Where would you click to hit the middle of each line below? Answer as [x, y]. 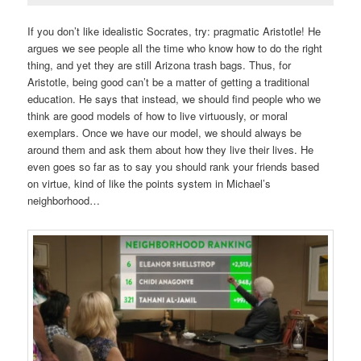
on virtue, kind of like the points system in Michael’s [149, 183]
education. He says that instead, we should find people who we [174, 98]
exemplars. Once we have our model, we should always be [165, 132]
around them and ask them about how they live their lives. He [171, 149]
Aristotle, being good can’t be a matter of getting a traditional [169, 81]
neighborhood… [66, 200]
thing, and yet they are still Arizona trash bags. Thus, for [160, 64]
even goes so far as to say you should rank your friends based [174, 166]
